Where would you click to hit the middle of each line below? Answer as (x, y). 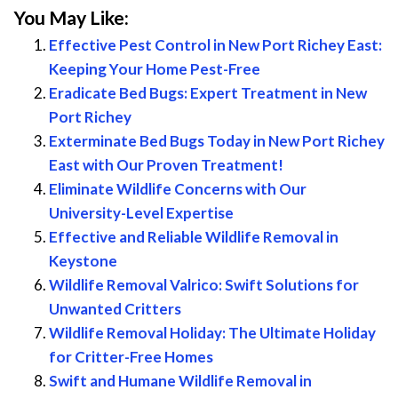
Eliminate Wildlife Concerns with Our (178, 189)
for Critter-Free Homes (131, 357)
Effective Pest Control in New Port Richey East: (215, 45)
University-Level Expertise (141, 213)
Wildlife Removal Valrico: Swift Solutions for (204, 285)
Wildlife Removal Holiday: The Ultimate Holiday (212, 333)
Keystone (83, 261)
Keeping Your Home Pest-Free (155, 69)
